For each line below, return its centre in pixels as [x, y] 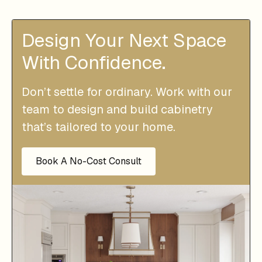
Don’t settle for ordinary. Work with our [127, 92]
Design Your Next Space [124, 40]
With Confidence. [94, 62]
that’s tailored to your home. [99, 127]
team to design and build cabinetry [117, 109]
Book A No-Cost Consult [89, 161]
